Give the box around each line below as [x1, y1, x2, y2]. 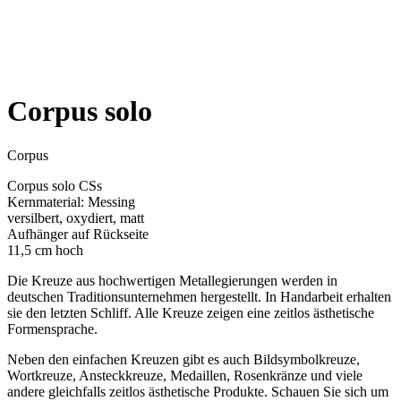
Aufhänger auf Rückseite [7, 226, 149, 242]
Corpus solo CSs [7, 177, 102, 193]
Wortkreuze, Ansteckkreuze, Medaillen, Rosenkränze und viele [7, 367, 363, 383]
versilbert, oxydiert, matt [7, 209, 144, 226]
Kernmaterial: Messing [7, 193, 135, 209]
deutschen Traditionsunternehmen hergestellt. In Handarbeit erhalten [7, 288, 391, 304]
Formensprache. [7, 320, 98, 337]
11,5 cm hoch [7, 242, 83, 258]
